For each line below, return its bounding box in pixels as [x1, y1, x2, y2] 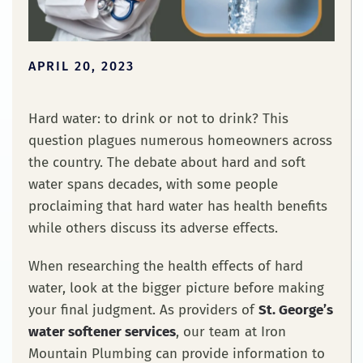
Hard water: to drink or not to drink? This [28, 110, 288, 128]
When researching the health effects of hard [28, 258, 303, 275]
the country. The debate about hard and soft [28, 154, 305, 172]
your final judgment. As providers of [28, 301, 254, 319]
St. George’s [258, 301, 333, 319]
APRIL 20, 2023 [28, 58, 135, 75]
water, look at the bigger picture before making [28, 280, 324, 297]
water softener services [28, 323, 176, 341]
